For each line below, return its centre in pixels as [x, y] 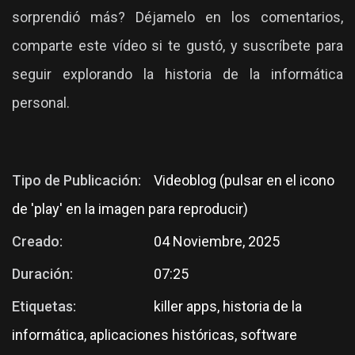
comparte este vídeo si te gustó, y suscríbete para [177, 45]
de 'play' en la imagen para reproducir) [130, 208]
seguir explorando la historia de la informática [177, 74]
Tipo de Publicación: [76, 180]
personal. [41, 102]
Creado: [37, 241]
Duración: [42, 273]
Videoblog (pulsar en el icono [244, 180]
